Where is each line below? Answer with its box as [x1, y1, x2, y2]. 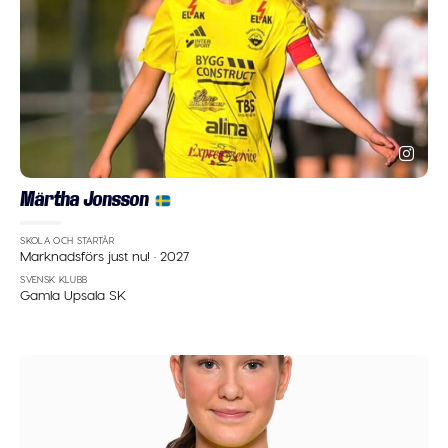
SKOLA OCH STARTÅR [20, 235, 115, 247]
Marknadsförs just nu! [20, 246, 155, 264]
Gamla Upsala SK [20, 285, 127, 303]
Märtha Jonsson [20, 188, 149, 211]
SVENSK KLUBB [20, 273, 88, 285]
